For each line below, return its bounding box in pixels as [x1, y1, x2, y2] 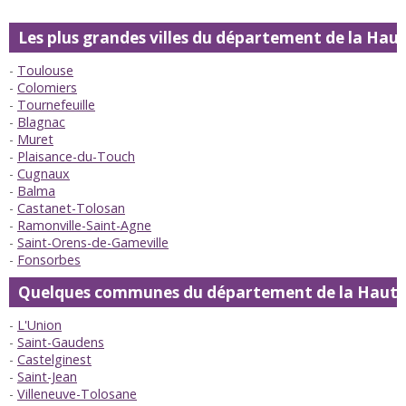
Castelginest [17, 351, 92, 369]
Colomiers [17, 79, 77, 97]
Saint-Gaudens [17, 333, 104, 352]
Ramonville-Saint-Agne [17, 217, 151, 235]
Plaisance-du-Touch [17, 148, 135, 166]
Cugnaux [17, 165, 70, 183]
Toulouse [17, 62, 73, 80]
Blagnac [17, 113, 65, 131]
